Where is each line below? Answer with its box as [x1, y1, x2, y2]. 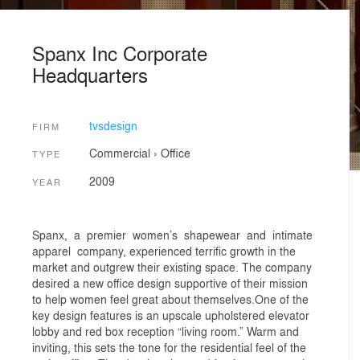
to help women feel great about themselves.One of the [32, 291, 309, 308]
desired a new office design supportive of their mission [32, 275, 308, 292]
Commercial [88, 145, 150, 162]
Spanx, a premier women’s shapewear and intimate [32, 227, 316, 243]
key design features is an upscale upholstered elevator [32, 307, 309, 324]
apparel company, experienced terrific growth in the [32, 243, 296, 260]
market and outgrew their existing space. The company [32, 259, 312, 276]
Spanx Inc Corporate [32, 39, 207, 67]
